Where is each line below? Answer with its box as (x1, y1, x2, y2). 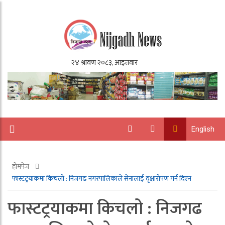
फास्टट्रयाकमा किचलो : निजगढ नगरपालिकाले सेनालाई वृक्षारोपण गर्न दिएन (12, 173, 191, 185)
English (191, 125, 214, 134)
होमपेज (12, 161, 31, 173)
